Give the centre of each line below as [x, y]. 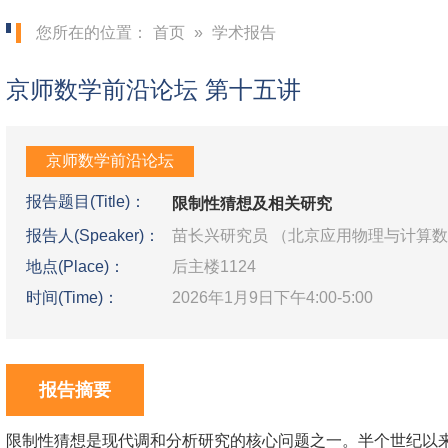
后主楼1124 [214, 266]
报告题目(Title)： [86, 201]
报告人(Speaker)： [93, 235]
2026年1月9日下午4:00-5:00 [272, 297]
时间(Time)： [72, 297]
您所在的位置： [92, 32]
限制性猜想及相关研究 [252, 203]
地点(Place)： [75, 266]
